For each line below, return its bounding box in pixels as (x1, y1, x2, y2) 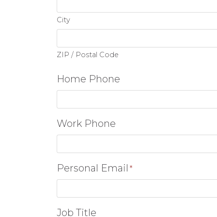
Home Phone (57, 73, 120, 85)
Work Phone (57, 118, 116, 129)
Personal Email (57, 162, 128, 174)
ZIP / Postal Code (57, 50, 119, 59)
